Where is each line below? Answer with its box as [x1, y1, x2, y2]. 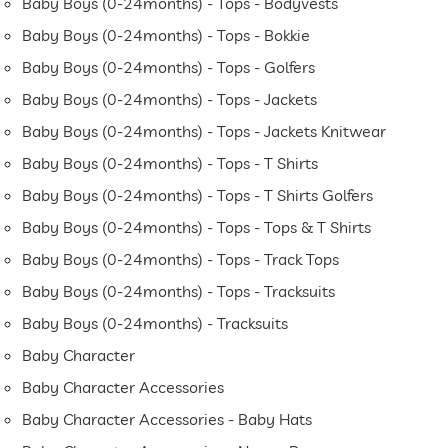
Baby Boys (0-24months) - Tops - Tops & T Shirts [22, 217, 372, 238]
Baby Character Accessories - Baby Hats [22, 409, 313, 430]
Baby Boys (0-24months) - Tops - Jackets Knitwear [22, 121, 387, 142]
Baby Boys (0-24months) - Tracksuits [22, 313, 289, 334]
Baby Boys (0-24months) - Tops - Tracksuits [22, 281, 336, 302]
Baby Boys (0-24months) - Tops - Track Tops [22, 249, 340, 270]
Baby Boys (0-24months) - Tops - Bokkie [22, 25, 311, 46]
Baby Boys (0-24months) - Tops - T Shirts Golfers [22, 185, 374, 206]
